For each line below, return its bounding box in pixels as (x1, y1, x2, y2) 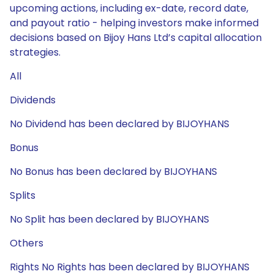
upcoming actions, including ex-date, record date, (10, 1, 248, 15)
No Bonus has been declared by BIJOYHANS (10, 165, 217, 179)
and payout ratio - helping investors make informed (10, 16, 259, 30)
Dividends (10, 93, 56, 107)
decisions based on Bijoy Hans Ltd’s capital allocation (10, 31, 262, 45)
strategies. (10, 45, 61, 59)
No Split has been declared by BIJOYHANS (10, 212, 209, 226)
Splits (10, 188, 35, 202)
